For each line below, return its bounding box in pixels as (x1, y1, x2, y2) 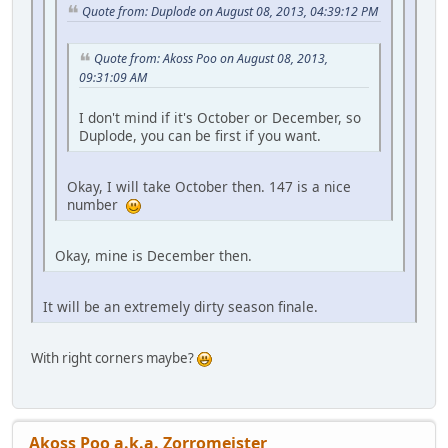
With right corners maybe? (31, 348, 197, 367)
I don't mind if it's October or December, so (79, 107, 361, 127)
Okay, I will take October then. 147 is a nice (67, 176, 351, 196)
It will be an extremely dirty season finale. (43, 296, 318, 316)
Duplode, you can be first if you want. (79, 125, 321, 145)
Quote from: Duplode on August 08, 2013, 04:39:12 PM (82, 2, 378, 20)
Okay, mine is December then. (55, 245, 252, 265)
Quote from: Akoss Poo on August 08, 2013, (94, 50, 328, 68)
